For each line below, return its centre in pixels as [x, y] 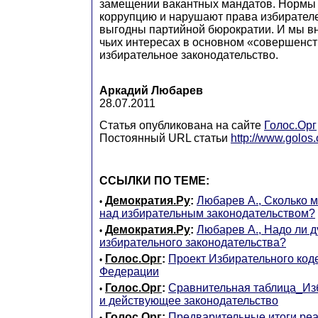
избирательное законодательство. [189, 55]
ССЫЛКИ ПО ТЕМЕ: [154, 180]
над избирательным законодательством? [207, 213]
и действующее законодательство [189, 300]
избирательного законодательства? [193, 242]
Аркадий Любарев [151, 90]
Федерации [129, 271]
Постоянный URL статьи [165, 138]
